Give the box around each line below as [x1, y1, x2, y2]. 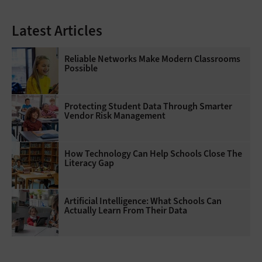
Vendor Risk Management [64, 109, 166, 122]
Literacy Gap [64, 156, 114, 169]
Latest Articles [12, 20, 102, 40]
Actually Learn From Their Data [64, 204, 187, 216]
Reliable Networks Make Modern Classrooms [64, 52, 240, 65]
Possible [64, 61, 98, 74]
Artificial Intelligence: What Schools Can [64, 194, 222, 207]
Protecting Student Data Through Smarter [64, 99, 232, 112]
